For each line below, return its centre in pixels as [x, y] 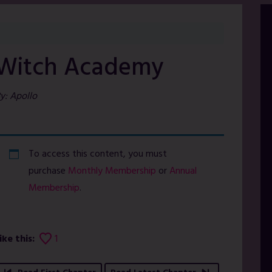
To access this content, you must [97, 154]
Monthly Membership [112, 171]
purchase [48, 171]
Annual [183, 171]
